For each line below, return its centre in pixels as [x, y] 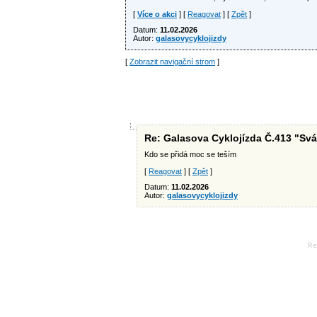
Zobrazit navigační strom [172, 62]
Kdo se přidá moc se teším [190, 154]
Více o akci [157, 14]
